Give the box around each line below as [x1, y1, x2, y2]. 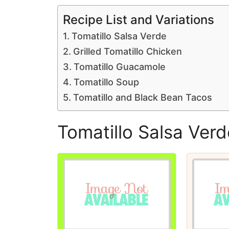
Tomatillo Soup [73, 77, 139, 87]
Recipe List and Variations [63, 12, 214, 27]
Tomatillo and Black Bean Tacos [73, 92, 212, 103]
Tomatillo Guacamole [73, 61, 166, 72]
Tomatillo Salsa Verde [71, 31, 167, 41]
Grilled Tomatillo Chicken [73, 46, 182, 57]
